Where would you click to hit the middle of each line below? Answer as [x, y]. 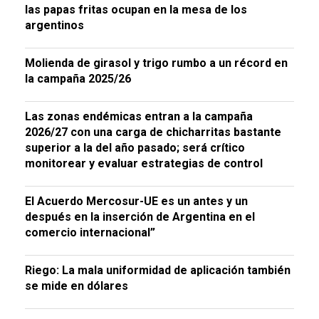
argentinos [54, 25]
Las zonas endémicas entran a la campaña [139, 116]
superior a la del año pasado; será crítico [135, 148]
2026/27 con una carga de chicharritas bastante [153, 132]
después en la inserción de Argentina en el [140, 217]
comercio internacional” [90, 232]
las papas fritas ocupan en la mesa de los [136, 10]
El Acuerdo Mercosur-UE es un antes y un [136, 201]
